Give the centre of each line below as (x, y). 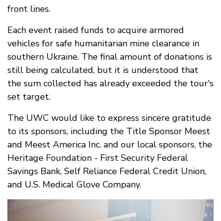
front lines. (29, 9)
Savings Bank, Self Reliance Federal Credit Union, (107, 171)
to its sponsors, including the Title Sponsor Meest (109, 131)
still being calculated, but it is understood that (103, 70)
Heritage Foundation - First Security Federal (98, 158)
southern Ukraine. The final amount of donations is (110, 56)
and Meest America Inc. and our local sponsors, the (110, 144)
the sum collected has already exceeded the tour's (110, 83)
